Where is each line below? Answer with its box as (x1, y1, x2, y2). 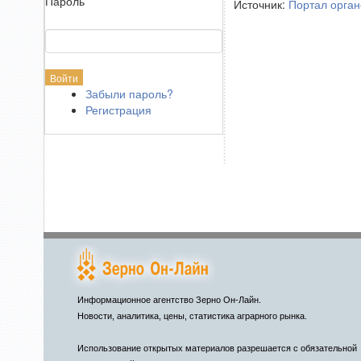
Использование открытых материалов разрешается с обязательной (77, 343, 357, 353)
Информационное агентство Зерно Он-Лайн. (77, 295, 261, 305)
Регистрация (85, 102, 151, 118)
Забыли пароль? (85, 85, 173, 102)
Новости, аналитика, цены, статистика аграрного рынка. (77, 311, 307, 321)
